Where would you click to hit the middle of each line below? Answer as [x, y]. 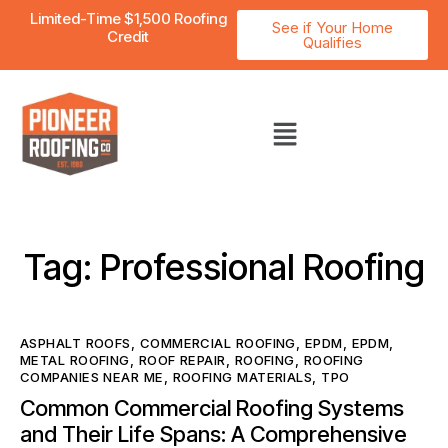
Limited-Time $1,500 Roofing [128, 19]
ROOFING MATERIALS [242, 376]
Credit [128, 37]
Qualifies [332, 43]
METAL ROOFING [75, 359]
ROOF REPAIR [182, 359]
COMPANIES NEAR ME [92, 376]
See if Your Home [332, 28]
